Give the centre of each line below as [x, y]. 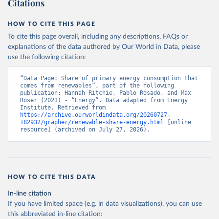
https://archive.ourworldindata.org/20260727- [95, 115]
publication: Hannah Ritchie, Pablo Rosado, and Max [106, 93]
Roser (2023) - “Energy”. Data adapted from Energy [104, 100]
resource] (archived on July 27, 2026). [85, 130]
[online [177, 122]
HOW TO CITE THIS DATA [52, 177]
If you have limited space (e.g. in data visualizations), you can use [105, 204]
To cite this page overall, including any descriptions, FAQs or [98, 37]
